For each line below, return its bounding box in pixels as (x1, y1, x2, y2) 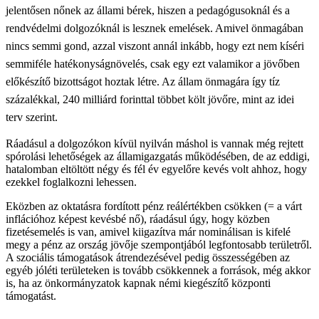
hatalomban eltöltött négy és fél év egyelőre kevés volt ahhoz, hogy (6, 162, 307, 175)
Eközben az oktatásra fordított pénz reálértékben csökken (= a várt (6, 199, 302, 212)
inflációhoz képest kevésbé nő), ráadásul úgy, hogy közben (6, 212, 270, 225)
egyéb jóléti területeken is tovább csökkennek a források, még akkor (6, 263, 310, 276)
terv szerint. (6, 110, 58, 123)
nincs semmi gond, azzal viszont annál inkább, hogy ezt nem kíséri (6, 39, 304, 52)
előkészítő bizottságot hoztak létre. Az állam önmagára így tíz (6, 75, 280, 88)
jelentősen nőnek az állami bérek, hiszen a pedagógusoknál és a (6, 4, 290, 16)
